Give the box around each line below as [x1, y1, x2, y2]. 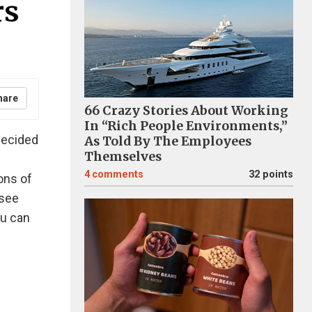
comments [92, 169, 143, 180]
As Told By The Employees [84, 134, 251, 149]
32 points [249, 169, 293, 180]
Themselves [84, 149, 162, 164]
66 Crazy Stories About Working [84, 103, 288, 118]
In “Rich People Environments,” [84, 118, 288, 134]
